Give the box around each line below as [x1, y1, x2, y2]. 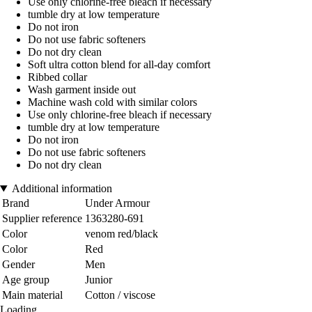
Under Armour [85, 197, 150, 210]
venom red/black [85, 228, 158, 240]
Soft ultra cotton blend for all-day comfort [28, 58, 210, 71]
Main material [2, 289, 63, 302]
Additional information [11, 182, 112, 195]
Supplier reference [2, 212, 82, 225]
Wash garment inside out [28, 84, 136, 96]
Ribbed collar [28, 71, 87, 84]
